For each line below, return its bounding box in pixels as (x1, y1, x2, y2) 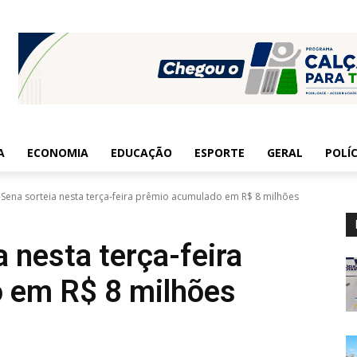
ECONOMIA (27, 145, 88, 160)
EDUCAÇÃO (111, 145, 172, 160)
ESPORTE (194, 145, 245, 160)
